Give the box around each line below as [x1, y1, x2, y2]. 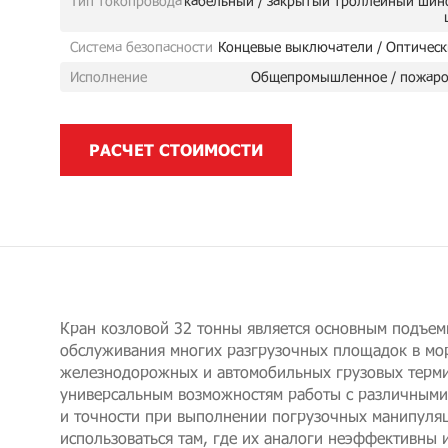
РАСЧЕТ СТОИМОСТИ [89, 140, 263, 159]
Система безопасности [70, 38, 213, 55]
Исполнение [70, 68, 147, 85]
